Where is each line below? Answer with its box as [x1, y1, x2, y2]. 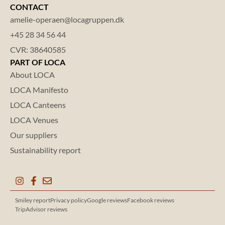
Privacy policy [50, 196, 87, 204]
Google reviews [87, 196, 127, 204]
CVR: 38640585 [10, 44, 66, 54]
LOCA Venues [10, 115, 58, 125]
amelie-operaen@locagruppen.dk [10, 14, 124, 24]
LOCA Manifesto [10, 84, 68, 94]
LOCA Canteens [10, 99, 66, 109]
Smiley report [15, 196, 50, 204]
